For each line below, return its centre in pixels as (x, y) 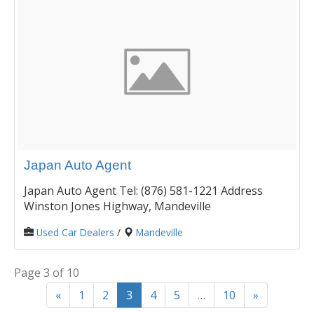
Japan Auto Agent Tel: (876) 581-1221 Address (143, 190)
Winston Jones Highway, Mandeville (117, 206)
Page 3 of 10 (47, 272)
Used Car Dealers (75, 232)
